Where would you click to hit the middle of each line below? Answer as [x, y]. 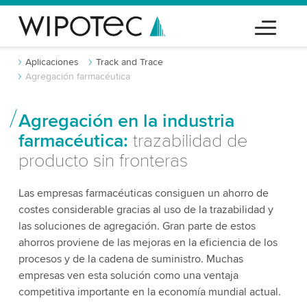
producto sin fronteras [103, 161]
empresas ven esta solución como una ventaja [128, 275]
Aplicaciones [52, 62]
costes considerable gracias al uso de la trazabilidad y [146, 210]
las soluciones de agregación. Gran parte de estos [137, 226]
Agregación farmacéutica [77, 76]
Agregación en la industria [126, 121]
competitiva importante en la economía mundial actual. [149, 292]
